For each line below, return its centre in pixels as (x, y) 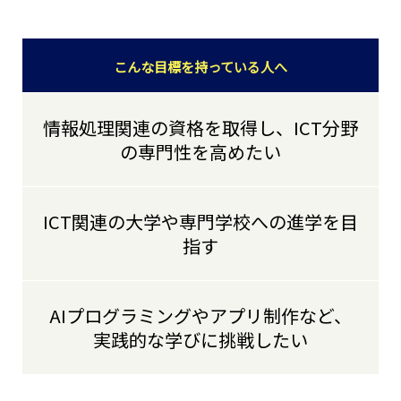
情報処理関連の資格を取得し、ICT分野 (200, 128)
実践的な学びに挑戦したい (200, 340)
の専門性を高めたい (200, 152)
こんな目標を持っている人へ (200, 67)
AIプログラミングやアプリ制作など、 (200, 316)
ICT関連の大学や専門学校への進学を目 (200, 222)
